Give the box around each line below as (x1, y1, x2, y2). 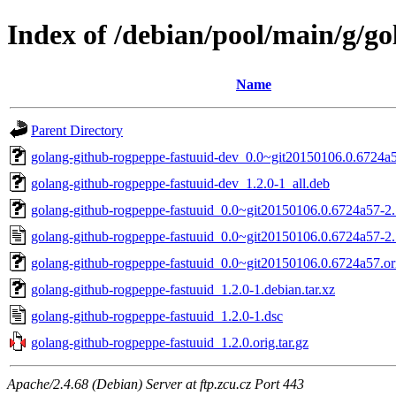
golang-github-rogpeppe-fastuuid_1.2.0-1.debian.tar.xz (31, 281, 335, 297)
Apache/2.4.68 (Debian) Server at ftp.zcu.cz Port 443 (7, 376, 304, 392)
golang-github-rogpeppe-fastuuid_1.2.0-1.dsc (31, 308, 283, 324)
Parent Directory (31, 122, 123, 138)
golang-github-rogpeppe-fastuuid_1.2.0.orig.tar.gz (31, 334, 308, 350)
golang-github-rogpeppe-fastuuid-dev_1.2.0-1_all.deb (31, 175, 330, 191)
